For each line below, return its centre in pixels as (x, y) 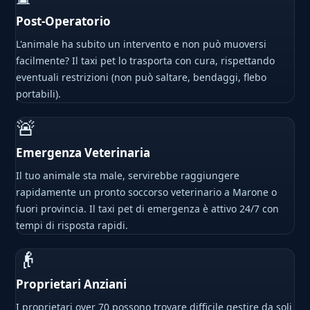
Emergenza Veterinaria (83, 153)
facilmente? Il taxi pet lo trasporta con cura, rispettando (146, 61)
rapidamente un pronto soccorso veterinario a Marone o (147, 192)
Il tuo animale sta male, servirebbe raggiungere (128, 176)
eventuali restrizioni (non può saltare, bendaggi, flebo (142, 77)
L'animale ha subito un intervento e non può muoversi (142, 44)
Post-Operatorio (64, 21)
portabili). (39, 94)
